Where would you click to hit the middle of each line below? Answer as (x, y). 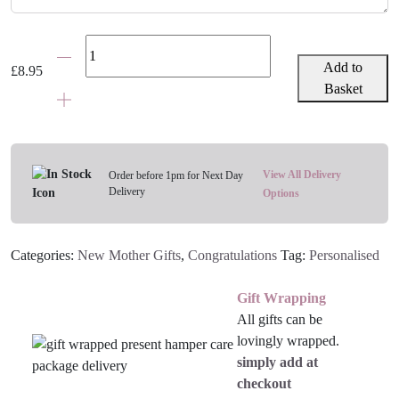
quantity (65, 173)
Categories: (44, 255)
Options (281, 193)
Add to (343, 67)
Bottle (59, 109)
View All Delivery (301, 174)
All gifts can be (279, 319)
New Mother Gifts (129, 255)
